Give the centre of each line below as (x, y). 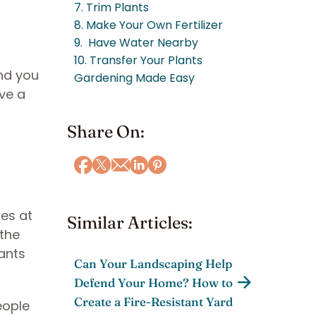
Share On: (106, 132)
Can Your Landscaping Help (153, 264)
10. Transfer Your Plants (138, 60)
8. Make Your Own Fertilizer (148, 25)
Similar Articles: (130, 223)
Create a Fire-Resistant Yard (153, 302)
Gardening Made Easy (134, 78)
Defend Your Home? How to (153, 283)
